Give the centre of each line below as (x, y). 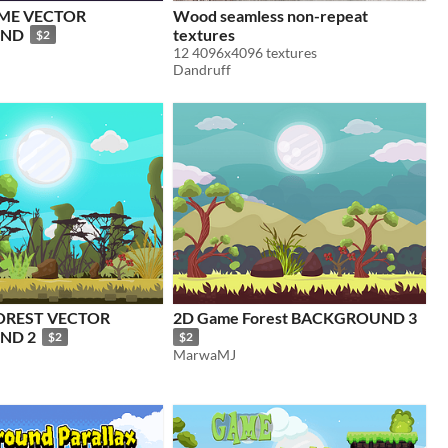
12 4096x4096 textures (245, 52)
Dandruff (202, 69)
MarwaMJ (204, 355)
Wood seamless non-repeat (270, 15)
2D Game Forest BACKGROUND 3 (295, 318)
